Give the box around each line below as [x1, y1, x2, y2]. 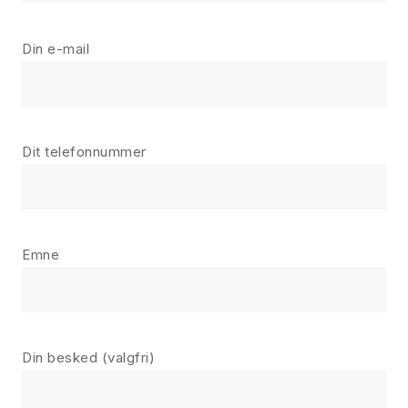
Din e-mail [22, 40, 89, 57]
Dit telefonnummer [22, 143, 147, 160]
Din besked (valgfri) [22, 349, 155, 366]
